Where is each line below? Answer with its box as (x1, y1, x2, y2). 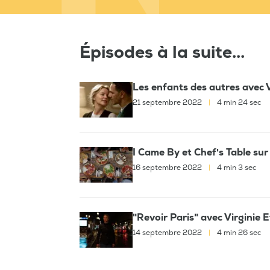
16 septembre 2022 (133, 163, 204, 173)
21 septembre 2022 (133, 98, 204, 108)
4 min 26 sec (215, 228, 261, 238)
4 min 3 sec (215, 163, 256, 173)
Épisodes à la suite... (80, 42, 245, 64)
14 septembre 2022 (133, 228, 204, 238)
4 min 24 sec (215, 98, 261, 108)
